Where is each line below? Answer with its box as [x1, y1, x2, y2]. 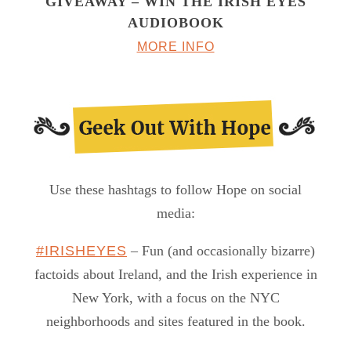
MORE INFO [136, 40, 215, 54]
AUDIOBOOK [127, 15, 224, 31]
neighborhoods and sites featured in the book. [45, 313, 306, 330]
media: [156, 205, 195, 222]
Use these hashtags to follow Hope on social [49, 182, 302, 198]
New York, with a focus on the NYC [71, 290, 280, 306]
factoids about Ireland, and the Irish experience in [34, 266, 317, 283]
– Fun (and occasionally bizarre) [127, 243, 315, 259]
